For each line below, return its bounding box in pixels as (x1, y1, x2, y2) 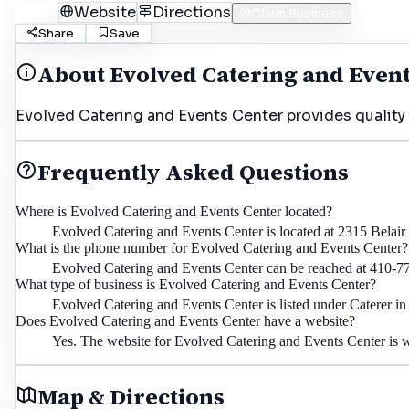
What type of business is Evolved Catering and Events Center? (16, 277, 376, 293)
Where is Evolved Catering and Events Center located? (16, 204, 332, 220)
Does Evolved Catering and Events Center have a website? (16, 313, 355, 330)
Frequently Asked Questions (37, 157, 349, 188)
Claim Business (251, 5, 344, 22)
